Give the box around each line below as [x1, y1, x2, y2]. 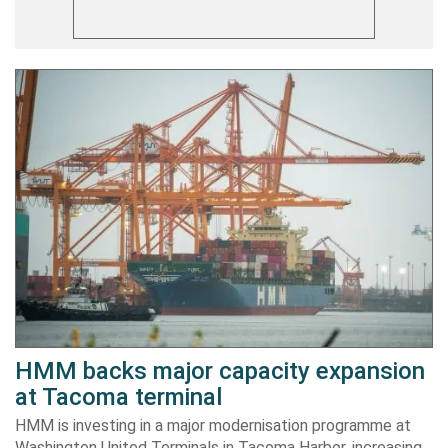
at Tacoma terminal [15, 383, 222, 412]
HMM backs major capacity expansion [15, 357, 425, 386]
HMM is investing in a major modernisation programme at [15, 416, 411, 436]
